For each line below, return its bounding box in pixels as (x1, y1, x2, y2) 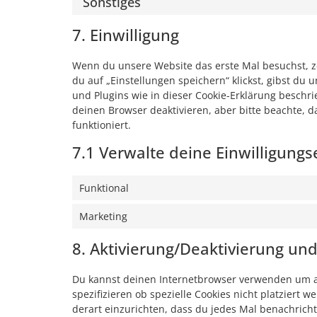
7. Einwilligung (72, 23, 179, 45)
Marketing (79, 209, 127, 223)
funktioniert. (72, 117, 131, 132)
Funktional (79, 180, 129, 195)
